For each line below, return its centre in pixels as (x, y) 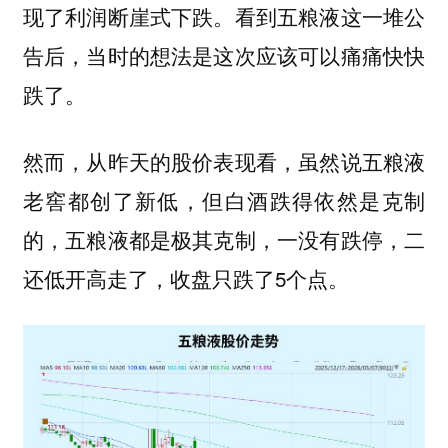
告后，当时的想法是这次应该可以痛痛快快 (224, 55)
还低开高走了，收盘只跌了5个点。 (185, 277)
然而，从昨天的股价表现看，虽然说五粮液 (224, 160)
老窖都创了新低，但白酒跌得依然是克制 (224, 199)
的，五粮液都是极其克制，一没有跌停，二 (224, 238)
